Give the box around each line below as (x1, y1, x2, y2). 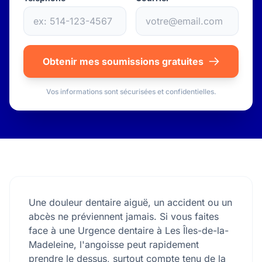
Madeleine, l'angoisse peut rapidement (29, 239, 199, 250)
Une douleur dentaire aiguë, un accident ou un (29, 196, 232, 208)
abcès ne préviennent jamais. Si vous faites (29, 211, 219, 222)
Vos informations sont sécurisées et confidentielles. (46, 87, 216, 96)
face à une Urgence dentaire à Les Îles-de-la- (29, 225, 229, 236)
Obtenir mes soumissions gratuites (42, 56, 204, 67)
